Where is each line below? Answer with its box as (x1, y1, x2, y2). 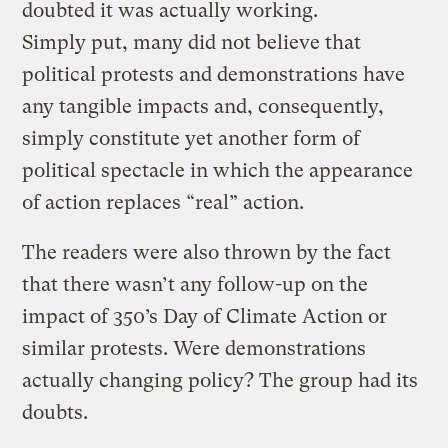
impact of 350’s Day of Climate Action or (22, 305, 388, 329)
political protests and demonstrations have (22, 63, 406, 87)
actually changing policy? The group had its (22, 369, 419, 393)
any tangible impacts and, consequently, (22, 95, 385, 119)
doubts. (22, 401, 89, 425)
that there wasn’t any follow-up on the (22, 273, 369, 297)
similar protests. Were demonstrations (22, 337, 367, 361)
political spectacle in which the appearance (22, 159, 414, 183)
